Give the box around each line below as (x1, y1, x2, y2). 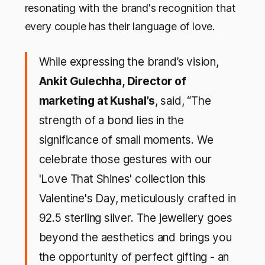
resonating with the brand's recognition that (24, 2, 236, 15)
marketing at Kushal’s (38, 94, 155, 108)
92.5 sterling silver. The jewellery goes (38, 211, 233, 225)
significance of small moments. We (38, 133, 214, 147)
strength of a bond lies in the (38, 114, 184, 128)
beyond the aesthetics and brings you (38, 231, 232, 245)
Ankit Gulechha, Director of (38, 75, 186, 89)
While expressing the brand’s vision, (38, 55, 219, 69)
